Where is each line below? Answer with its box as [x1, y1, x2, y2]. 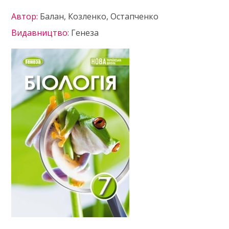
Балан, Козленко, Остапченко [40, 11, 159, 22]
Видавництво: [11, 27, 72, 38]
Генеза [71, 27, 99, 38]
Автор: [11, 11, 40, 22]
